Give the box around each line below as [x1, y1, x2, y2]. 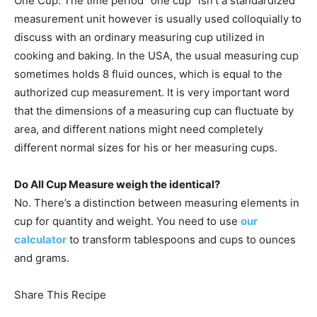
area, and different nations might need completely [14, 122, 263, 137]
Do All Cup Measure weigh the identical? [14, 178, 220, 192]
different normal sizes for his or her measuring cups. [14, 141, 277, 155]
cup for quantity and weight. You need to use [14, 214, 241, 229]
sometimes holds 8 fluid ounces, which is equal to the [14, 67, 282, 81]
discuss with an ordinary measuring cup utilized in [14, 30, 265, 45]
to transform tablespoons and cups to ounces [67, 233, 296, 247]
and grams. [14, 251, 69, 265]
